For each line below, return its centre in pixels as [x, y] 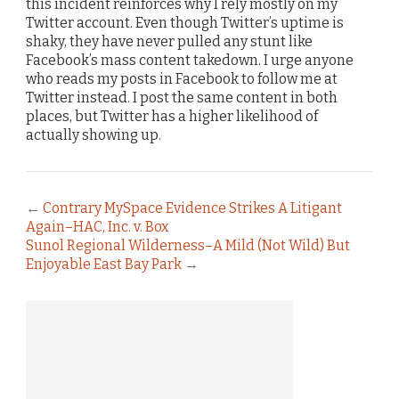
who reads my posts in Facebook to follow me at [182, 79]
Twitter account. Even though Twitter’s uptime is [185, 23]
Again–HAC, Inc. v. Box [98, 227]
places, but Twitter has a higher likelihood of [172, 117]
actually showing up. [94, 135]
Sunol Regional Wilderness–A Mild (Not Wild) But [188, 246]
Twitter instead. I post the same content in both [182, 98]
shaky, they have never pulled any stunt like [169, 42]
